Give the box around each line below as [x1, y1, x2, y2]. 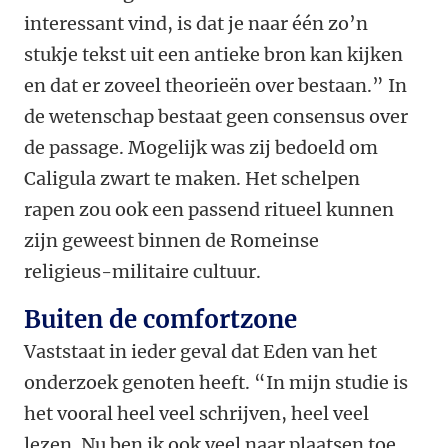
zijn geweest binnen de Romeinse [24, 229, 319, 253]
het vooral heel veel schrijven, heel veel [24, 402, 369, 426]
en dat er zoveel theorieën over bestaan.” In [24, 74, 407, 98]
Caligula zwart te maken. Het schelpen [24, 167, 360, 191]
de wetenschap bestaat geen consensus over [24, 105, 408, 129]
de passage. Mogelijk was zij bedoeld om [24, 136, 378, 160]
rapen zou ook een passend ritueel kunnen [24, 198, 394, 222]
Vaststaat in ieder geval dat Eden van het [24, 340, 377, 364]
